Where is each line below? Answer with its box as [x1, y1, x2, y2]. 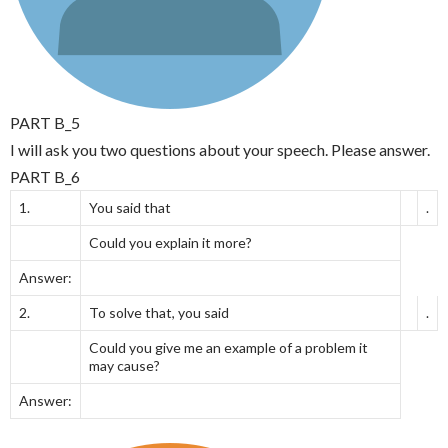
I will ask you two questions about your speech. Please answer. [10, 140, 430, 159]
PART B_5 [10, 113, 80, 132]
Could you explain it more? [89, 234, 252, 251]
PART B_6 [10, 167, 80, 186]
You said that [89, 199, 171, 216]
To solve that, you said [89, 304, 229, 321]
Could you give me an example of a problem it [89, 339, 368, 356]
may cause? [89, 357, 160, 374]
